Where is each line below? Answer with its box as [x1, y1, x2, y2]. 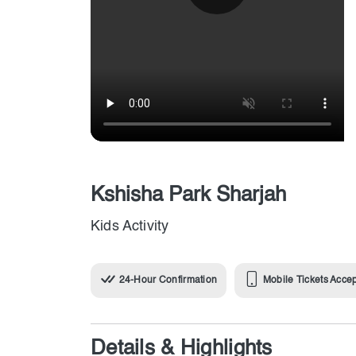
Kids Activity [91, 219, 169, 234]
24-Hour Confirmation [118, 276, 218, 286]
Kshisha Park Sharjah [91, 185, 286, 206]
